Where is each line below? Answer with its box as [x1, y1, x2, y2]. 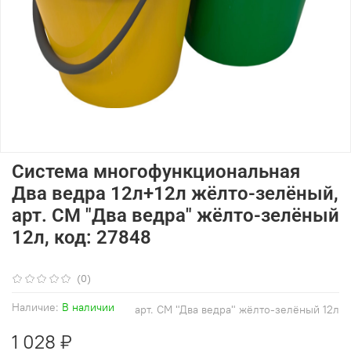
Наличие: [12, 300, 59, 315]
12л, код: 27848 [12, 226, 151, 249]
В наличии [62, 300, 114, 315]
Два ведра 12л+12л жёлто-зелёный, [12, 183, 338, 205]
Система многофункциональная [12, 161, 300, 183]
